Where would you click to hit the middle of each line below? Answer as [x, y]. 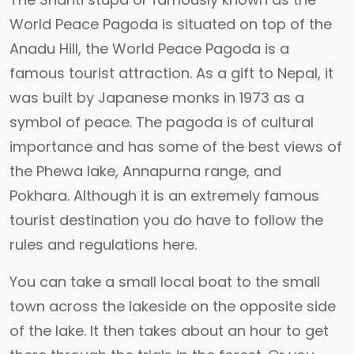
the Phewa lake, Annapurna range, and [145, 171]
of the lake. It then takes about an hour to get [169, 331]
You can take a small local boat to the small [165, 282]
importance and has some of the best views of [176, 147]
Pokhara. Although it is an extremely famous [164, 196]
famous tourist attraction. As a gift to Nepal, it [171, 73]
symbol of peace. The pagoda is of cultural [162, 122]
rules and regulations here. [105, 245]
